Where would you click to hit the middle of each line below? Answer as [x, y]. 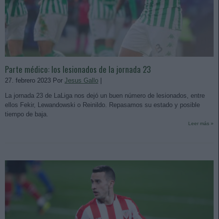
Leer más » [201, 123]
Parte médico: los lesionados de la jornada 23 [78, 69]
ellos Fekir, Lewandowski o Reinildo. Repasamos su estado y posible [102, 105]
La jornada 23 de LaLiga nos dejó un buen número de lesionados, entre [105, 95]
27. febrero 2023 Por [35, 80]
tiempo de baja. [27, 114]
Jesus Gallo [81, 80]
